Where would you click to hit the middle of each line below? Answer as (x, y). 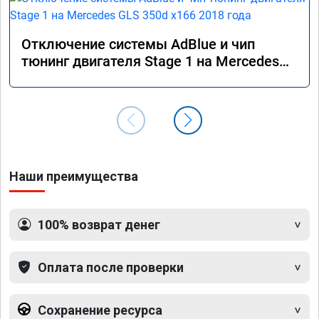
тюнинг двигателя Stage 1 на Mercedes (150, 61)
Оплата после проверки (111, 267)
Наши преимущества (74, 176)
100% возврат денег (99, 224)
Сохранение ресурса (100, 310)
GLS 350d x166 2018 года (103, 78)
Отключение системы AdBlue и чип (138, 44)
